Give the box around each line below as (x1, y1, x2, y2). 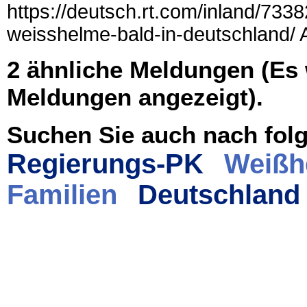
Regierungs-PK (7, 148, 204, 179)
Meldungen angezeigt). (7, 83, 263, 110)
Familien (7, 179, 117, 210)
